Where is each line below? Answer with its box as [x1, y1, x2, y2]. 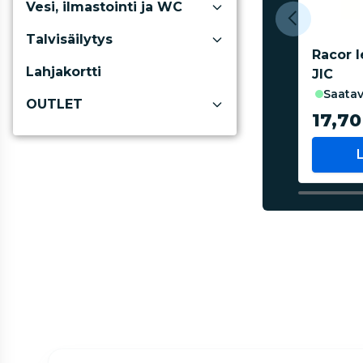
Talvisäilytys [26, 32, 113, 47]
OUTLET [26, 96, 83, 112]
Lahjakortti [26, 64, 101, 79]
